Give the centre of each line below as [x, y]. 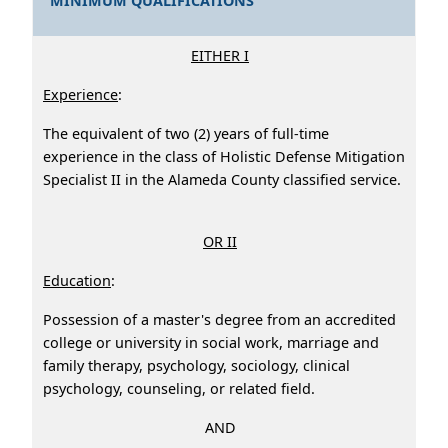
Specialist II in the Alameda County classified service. [222, 179]
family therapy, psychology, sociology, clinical [196, 365]
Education [77, 280]
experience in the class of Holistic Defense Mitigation [224, 156]
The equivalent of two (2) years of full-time [186, 133]
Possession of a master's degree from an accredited [219, 319]
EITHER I [220, 55]
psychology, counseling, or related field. [189, 388]
